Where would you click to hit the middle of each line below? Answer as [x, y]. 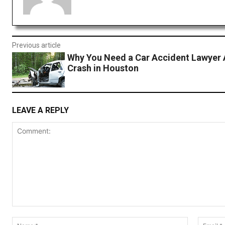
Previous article [36, 45]
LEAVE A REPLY [40, 110]
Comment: [28, 211]
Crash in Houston [103, 68]
